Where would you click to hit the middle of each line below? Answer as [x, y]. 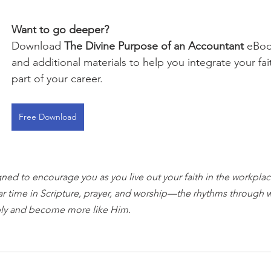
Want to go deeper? [60, 30]
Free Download [48, 117]
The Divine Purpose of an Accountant [154, 46]
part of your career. [57, 79]
